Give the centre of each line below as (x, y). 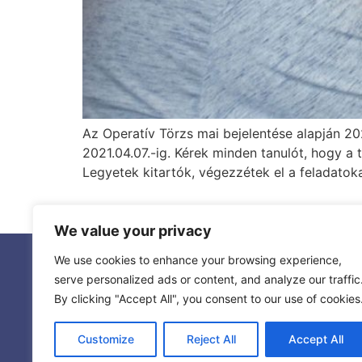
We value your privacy (133, 231)
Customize (105, 339)
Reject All (211, 339)
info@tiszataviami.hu (95, 326)
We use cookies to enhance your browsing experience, (198, 260)
